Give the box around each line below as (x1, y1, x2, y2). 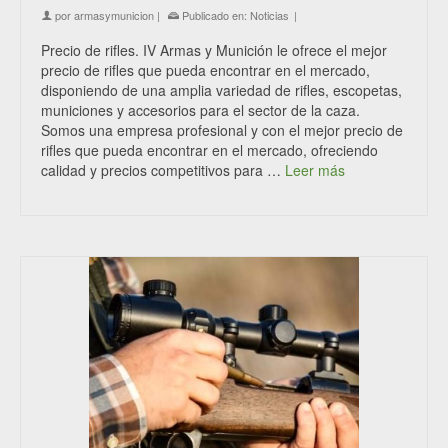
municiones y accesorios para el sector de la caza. (41, 100, 360, 120)
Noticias (250, 7, 289, 23)
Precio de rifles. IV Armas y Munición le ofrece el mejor (41, 40, 387, 60)
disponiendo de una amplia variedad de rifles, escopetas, (41, 80, 402, 100)
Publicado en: (179, 7, 250, 23)
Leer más (285, 160, 345, 180)
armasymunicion (74, 7, 154, 23)
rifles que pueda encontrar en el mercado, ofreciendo (41, 140, 378, 160)
